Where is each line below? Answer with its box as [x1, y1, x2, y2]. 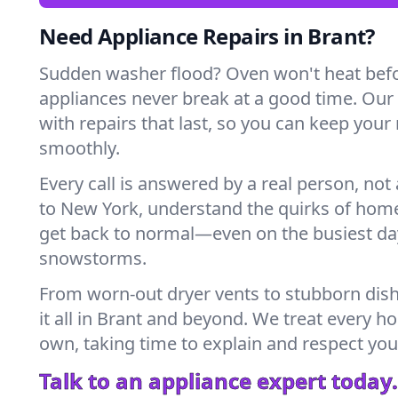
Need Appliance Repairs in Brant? [39, 21, 375, 51]
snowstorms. [39, 246, 147, 270]
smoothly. [39, 136, 120, 160]
